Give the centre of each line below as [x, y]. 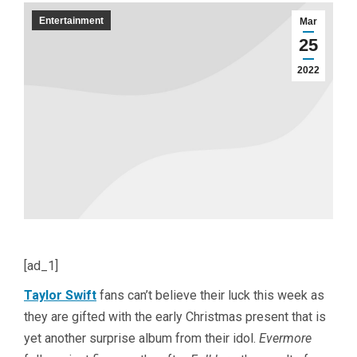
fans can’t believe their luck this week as [210, 295]
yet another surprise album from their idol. [141, 338]
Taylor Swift [60, 295]
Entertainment [71, 21]
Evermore [285, 338]
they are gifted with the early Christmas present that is [175, 316]
